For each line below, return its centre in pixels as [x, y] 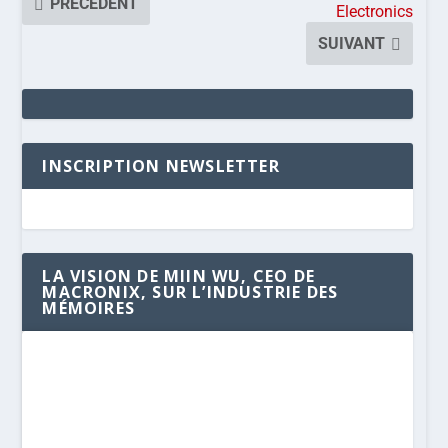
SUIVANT [352, 43]
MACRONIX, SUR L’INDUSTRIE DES [190, 291]
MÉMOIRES [89, 307]
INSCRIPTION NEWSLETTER [161, 165]
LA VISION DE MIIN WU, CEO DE [179, 275]
